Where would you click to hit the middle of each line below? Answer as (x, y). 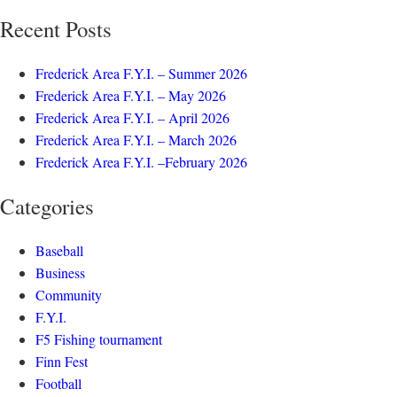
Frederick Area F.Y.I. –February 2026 (141, 162)
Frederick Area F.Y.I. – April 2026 (132, 117)
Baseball (59, 250)
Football (58, 383)
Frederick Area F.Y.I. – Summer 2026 (141, 73)
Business (60, 272)
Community (69, 295)
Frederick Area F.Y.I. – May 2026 (131, 95)
